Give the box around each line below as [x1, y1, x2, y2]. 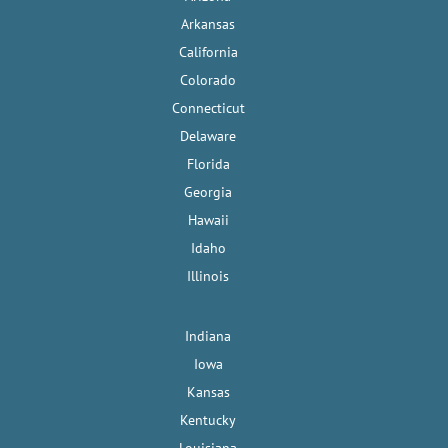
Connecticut [171, 98, 245, 117]
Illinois [187, 266, 229, 285]
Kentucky [180, 410, 236, 429]
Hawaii [187, 210, 229, 229]
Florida [186, 154, 230, 173]
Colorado [180, 70, 236, 89]
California [178, 42, 238, 61]
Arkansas [181, 14, 235, 33]
